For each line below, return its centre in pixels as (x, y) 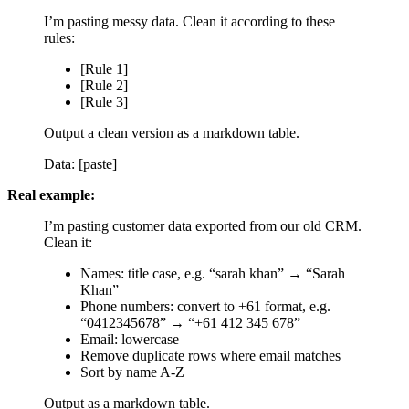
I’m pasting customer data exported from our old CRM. (203, 225)
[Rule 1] (104, 68)
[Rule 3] (104, 101)
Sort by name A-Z (132, 372)
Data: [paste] (80, 163)
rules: (59, 37)
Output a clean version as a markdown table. (172, 132)
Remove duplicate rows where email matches (210, 355)
